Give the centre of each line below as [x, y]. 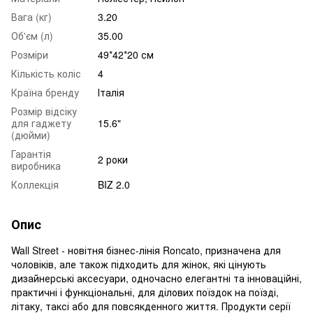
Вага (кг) [31, 16]
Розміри [30, 54]
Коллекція [35, 184]
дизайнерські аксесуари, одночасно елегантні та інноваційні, [156, 278]
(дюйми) [31, 134]
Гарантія [31, 153]
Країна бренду [45, 92]
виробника [36, 165]
